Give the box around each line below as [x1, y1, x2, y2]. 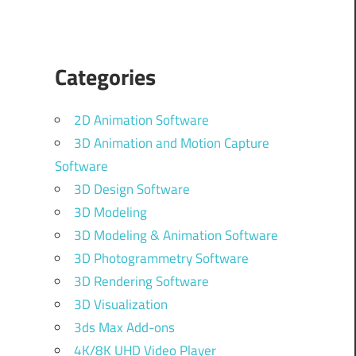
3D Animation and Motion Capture [73, 133, 269, 154]
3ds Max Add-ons [73, 317, 175, 339]
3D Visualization [73, 294, 168, 315]
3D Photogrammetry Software [73, 248, 249, 269]
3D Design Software [73, 179, 190, 200]
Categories [54, 60, 156, 95]
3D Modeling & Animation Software [73, 225, 278, 246]
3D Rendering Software [73, 271, 209, 292]
